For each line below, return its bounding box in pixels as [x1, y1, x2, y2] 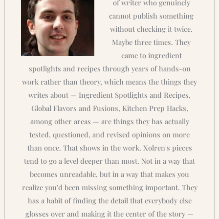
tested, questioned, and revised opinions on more [29, 130, 190, 140]
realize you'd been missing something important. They [22, 182, 197, 193]
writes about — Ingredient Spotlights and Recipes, [28, 90, 191, 100]
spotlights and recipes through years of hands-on [28, 64, 191, 74]
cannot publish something [109, 11, 194, 21]
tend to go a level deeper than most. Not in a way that [24, 156, 195, 166]
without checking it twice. [110, 24, 193, 34]
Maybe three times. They [112, 37, 191, 47]
